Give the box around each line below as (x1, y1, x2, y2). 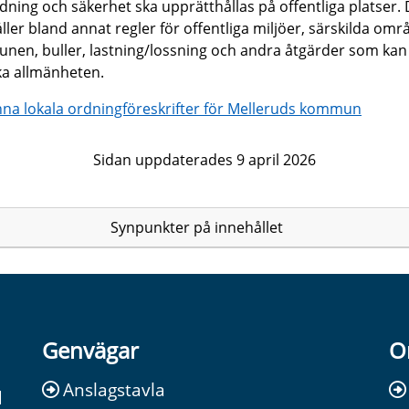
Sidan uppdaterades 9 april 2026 (93, 150, 316, 171)
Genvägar (42, 335, 139, 366)
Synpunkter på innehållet (110, 217, 283, 238)
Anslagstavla (63, 376, 165, 402)
